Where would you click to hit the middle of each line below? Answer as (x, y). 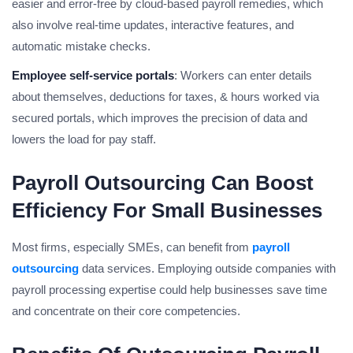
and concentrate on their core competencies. (126, 311)
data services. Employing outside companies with (207, 269)
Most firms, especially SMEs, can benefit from (132, 247)
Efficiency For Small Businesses (167, 211)
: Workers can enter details (243, 76)
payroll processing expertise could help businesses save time (169, 290)
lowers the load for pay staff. (84, 139)
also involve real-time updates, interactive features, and (153, 25)
